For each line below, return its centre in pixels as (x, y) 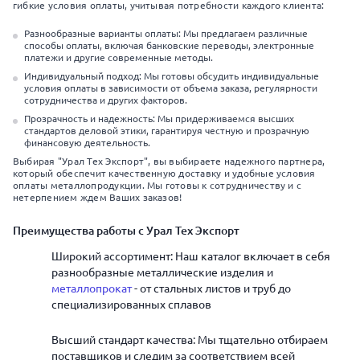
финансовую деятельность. (87, 143)
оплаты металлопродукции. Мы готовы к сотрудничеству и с (157, 185)
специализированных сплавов (131, 305)
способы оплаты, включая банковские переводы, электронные (169, 45)
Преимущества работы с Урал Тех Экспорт (126, 231)
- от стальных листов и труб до (211, 288)
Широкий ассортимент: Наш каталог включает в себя (191, 256)
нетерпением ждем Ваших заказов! (98, 197)
